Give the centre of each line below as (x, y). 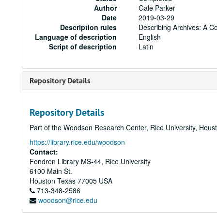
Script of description (83, 46)
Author (106, 8)
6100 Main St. (51, 171)
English (150, 37)
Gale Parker (157, 8)
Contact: (44, 152)
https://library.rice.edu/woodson (77, 142)
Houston (42, 181)
